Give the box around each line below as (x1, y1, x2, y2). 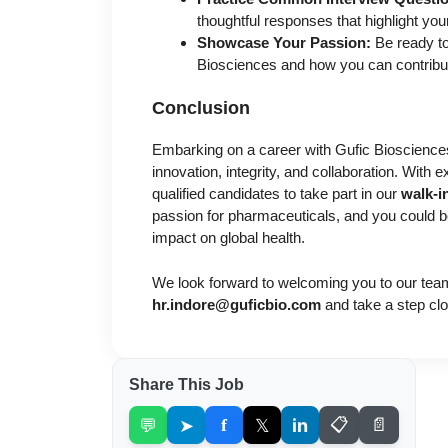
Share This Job (129, 376, 244, 394)
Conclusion (152, 98, 250, 119)
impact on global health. (152, 229, 305, 247)
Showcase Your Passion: (197, 33, 371, 51)
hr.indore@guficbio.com (152, 295, 321, 313)
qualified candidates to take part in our (152, 185, 401, 203)
